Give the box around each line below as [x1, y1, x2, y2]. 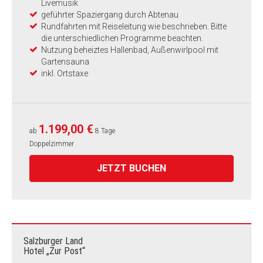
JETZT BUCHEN [97, 163, 166, 174]
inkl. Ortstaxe [41, 69, 88, 78]
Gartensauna [41, 57, 89, 66]
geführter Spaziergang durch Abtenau [41, 10, 178, 19]
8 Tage [95, 127, 115, 135]
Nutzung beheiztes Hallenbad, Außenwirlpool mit [41, 45, 218, 55]
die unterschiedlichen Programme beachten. [41, 33, 203, 43]
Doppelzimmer [29, 140, 74, 148]
